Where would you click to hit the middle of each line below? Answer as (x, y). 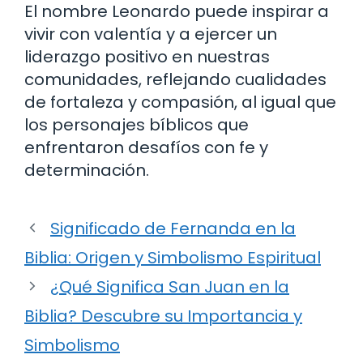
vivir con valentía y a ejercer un (151, 34)
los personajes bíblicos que (137, 124)
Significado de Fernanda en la (173, 228)
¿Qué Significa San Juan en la (170, 286)
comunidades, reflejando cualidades (175, 79)
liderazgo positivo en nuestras (147, 56)
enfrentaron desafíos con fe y (146, 147)
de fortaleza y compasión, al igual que (180, 102)
